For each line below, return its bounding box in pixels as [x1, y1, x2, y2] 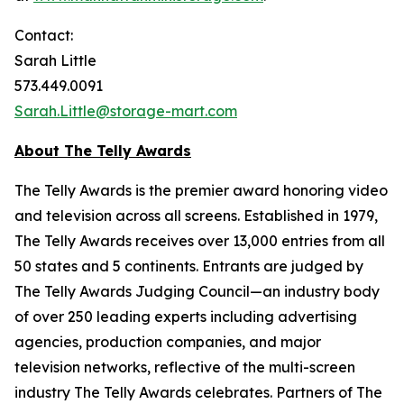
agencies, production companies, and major [14, 333, 321, 351]
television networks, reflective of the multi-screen [14, 358, 355, 376]
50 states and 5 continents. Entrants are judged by [14, 257, 363, 275]
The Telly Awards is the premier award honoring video [14, 181, 388, 199]
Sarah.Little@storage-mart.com [14, 102, 237, 120]
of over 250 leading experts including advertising [14, 308, 357, 326]
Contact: [14, 26, 73, 44]
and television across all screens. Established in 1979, [14, 207, 378, 225]
